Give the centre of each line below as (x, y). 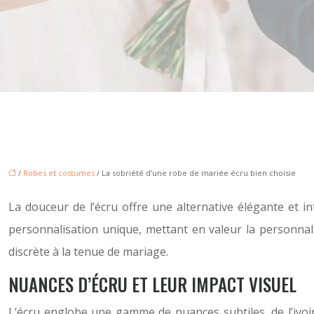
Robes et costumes (59, 173)
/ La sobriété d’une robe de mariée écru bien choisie (195, 173)
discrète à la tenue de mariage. (88, 252)
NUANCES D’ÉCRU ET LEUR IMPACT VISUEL (152, 284)
